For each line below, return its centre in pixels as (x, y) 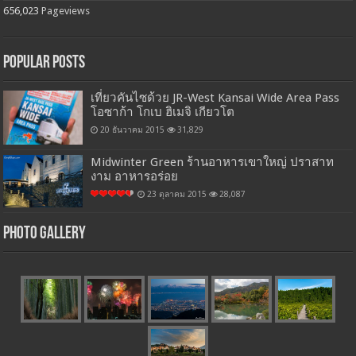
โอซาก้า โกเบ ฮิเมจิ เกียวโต (163, 112)
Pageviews (66, 10)
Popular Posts (44, 63)
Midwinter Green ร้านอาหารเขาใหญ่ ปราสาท (213, 162)
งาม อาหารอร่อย (135, 176)
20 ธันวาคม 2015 (133, 129)
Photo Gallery (45, 234)
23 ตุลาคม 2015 (177, 193)
